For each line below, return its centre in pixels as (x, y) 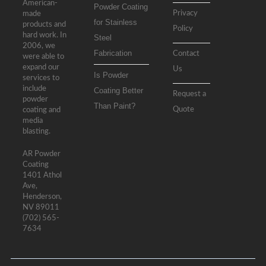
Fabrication (113, 53)
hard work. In (44, 35)
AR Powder (41, 154)
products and (44, 25)
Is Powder (111, 75)
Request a (189, 94)
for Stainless (115, 22)
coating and (41, 110)
